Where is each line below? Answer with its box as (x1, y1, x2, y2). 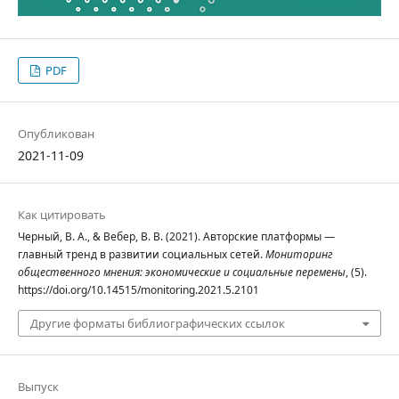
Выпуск (18, 379, 59, 395)
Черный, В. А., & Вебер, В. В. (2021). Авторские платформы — (18, 229, 335, 245)
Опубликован (18, 126, 94, 142)
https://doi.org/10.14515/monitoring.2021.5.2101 (18, 282, 259, 298)
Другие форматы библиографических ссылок (30, 315, 285, 332)
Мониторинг (265, 247, 333, 263)
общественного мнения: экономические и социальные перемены (18, 265, 346, 281)
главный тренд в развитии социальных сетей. (18, 247, 265, 263)
